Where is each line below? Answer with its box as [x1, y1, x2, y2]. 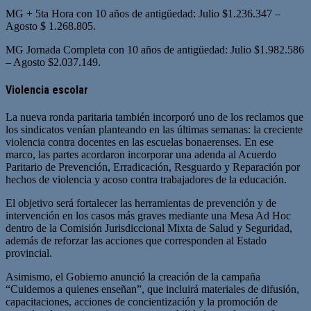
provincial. [6, 247, 52, 260]
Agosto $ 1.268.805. [6, 19, 96, 32]
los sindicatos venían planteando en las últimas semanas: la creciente [6, 124, 303, 136]
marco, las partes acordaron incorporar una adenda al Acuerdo [6, 149, 276, 161]
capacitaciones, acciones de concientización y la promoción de [6, 296, 278, 308]
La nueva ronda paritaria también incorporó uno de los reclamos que [6, 111, 303, 124]
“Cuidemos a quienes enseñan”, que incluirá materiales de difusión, [6, 283, 299, 296]
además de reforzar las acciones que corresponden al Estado [6, 235, 267, 247]
